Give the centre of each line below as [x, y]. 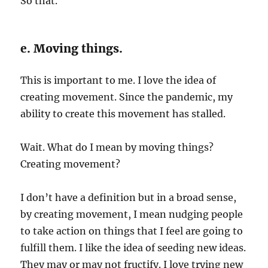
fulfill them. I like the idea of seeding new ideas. [133, 247]
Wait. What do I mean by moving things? [117, 147]
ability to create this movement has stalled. [123, 113]
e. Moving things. [72, 48]
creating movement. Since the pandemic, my [127, 97]
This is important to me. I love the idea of [118, 80]
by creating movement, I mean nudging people [132, 214]
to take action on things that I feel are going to [132, 231]
